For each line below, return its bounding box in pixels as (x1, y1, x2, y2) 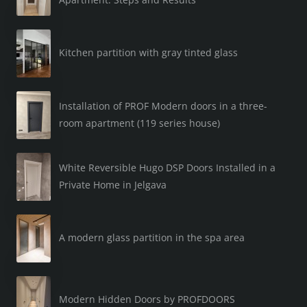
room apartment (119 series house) (59, 116, 220, 130)
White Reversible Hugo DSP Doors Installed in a (59, 160, 275, 174)
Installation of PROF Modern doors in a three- (59, 99, 267, 112)
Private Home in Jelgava (59, 177, 167, 191)
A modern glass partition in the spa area (59, 231, 245, 245)
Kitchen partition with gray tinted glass (59, 46, 238, 60)
